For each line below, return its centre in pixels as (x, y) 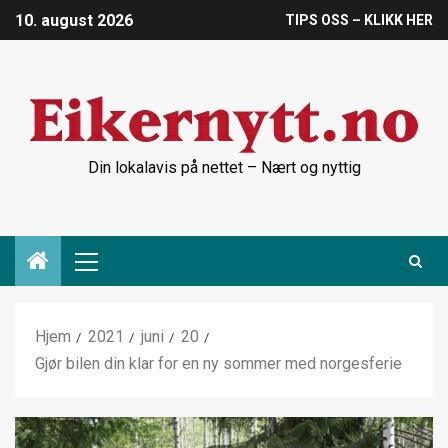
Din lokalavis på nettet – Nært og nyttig (224, 167)
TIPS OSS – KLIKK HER (359, 20)
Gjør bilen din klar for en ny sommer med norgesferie (218, 363)
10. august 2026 (74, 21)
